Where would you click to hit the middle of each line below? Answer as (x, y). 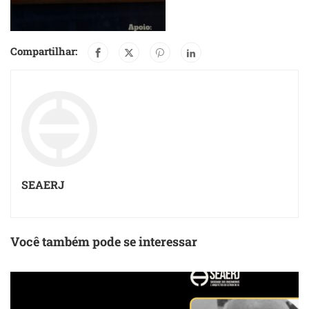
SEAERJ (43, 185)
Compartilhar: (44, 51)
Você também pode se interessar (104, 241)
